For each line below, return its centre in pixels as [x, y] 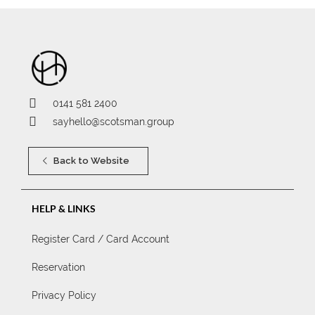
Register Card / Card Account [101, 239]
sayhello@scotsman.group [114, 122]
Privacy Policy [64, 295]
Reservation [58, 267]
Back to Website [90, 161]
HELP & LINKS [64, 208]
